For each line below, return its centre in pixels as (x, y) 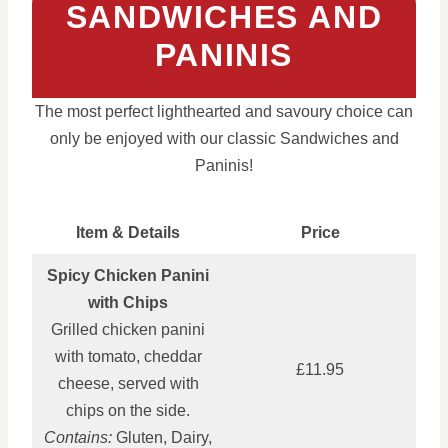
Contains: (78, 437)
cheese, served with (128, 383)
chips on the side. (128, 410)
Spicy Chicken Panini (128, 275)
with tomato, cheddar (128, 356)
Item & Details (128, 232)
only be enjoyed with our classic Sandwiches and (224, 138)
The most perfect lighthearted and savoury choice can (224, 111)
